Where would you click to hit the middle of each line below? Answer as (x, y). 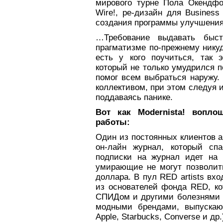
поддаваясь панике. (134, 97)
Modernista (160, 112)
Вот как (117, 112)
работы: (113, 122)
